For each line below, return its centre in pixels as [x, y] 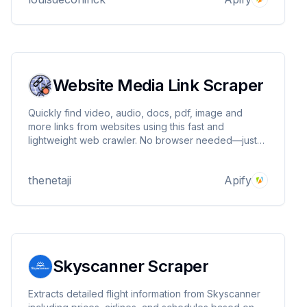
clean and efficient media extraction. [110, 154]
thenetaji [50, 180]
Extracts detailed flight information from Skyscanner [144, 294]
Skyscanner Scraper [131, 266]
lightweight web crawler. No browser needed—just [143, 140]
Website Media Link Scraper [158, 85]
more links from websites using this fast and [126, 126]
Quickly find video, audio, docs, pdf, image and [135, 113]
